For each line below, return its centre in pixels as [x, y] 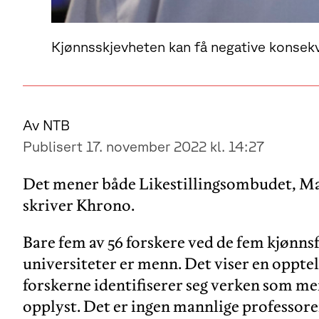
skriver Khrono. [79, 205]
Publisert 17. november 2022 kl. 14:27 [143, 146]
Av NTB [46, 125]
